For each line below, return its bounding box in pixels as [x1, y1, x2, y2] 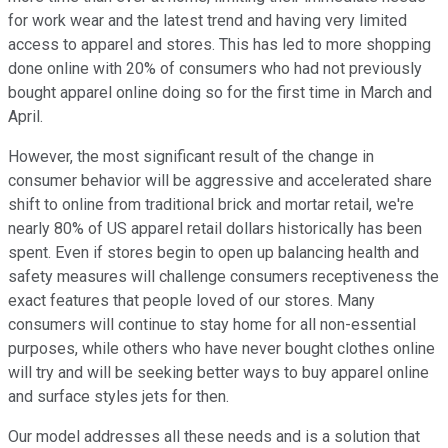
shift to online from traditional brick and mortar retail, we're [8, 195, 414, 215]
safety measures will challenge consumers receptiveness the [8, 267, 439, 287]
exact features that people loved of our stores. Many [8, 291, 375, 311]
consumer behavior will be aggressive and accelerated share [8, 171, 432, 191]
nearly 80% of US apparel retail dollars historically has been [8, 219, 422, 239]
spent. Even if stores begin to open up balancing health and [8, 243, 419, 263]
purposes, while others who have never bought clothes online [8, 339, 435, 359]
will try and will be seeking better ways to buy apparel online [8, 363, 429, 383]
